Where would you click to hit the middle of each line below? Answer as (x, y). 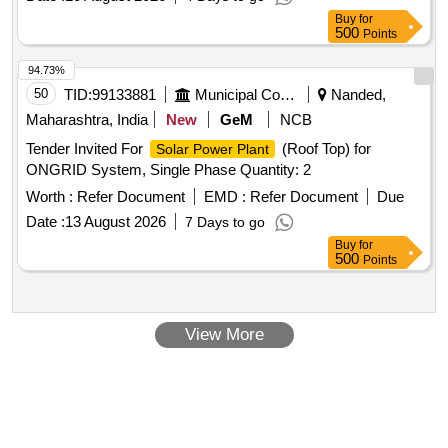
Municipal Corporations (287, 95)
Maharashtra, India (87, 120)
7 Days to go (225, 222)
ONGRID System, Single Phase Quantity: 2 (168, 170)
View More (224, 335)
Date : (45, 222)
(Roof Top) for (324, 149)
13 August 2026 (115, 222)
